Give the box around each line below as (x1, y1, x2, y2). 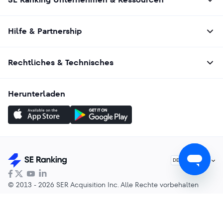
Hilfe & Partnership (8, 25, 82, 37)
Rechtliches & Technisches (8, 56, 113, 68)
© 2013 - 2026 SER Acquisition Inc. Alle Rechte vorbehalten (8, 179, 199, 190)
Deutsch (185, 155, 208, 164)
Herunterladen (8, 88, 65, 100)
